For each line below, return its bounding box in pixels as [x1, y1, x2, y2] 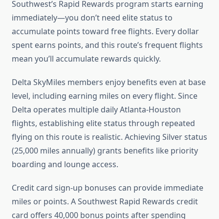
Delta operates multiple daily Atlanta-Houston [12, 104, 181, 115]
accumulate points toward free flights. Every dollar [12, 26, 199, 37]
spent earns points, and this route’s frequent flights [12, 40, 203, 51]
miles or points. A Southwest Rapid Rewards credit [12, 196, 198, 207]
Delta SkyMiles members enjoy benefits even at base [12, 77, 206, 88]
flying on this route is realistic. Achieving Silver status [12, 131, 207, 143]
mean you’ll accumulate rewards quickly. [12, 53, 161, 65]
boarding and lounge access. [12, 159, 118, 170]
